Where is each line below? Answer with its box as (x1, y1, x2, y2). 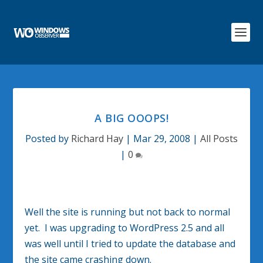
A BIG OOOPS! (95, 111, 168, 125)
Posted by (25, 132, 71, 145)
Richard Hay (71, 132, 123, 145)
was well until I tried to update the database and (25, 237, 236, 250)
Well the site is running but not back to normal (25, 205, 231, 218)
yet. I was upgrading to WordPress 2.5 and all (25, 221, 225, 234)
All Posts (200, 132, 238, 145)
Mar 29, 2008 (133, 132, 190, 145)
